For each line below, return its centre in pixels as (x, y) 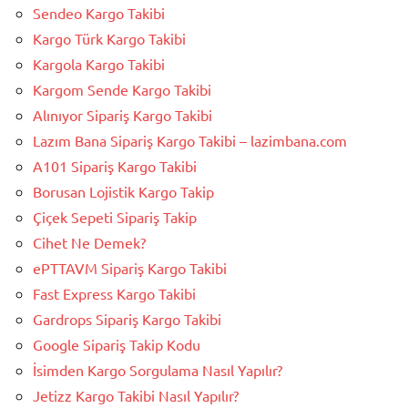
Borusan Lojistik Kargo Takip (123, 191)
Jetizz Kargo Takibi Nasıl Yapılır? (136, 395)
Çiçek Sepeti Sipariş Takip (115, 216)
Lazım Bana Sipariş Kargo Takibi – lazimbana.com (190, 140)
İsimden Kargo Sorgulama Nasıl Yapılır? (158, 369)
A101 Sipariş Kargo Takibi (115, 165)
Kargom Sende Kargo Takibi (122, 89)
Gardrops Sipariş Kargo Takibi (127, 318)
